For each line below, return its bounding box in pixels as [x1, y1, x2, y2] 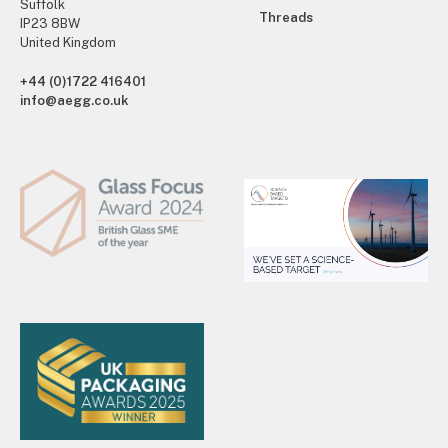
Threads [259, 9, 313, 25]
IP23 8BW [20, 15, 80, 31]
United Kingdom [20, 34, 116, 50]
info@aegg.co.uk [20, 92, 129, 108]
